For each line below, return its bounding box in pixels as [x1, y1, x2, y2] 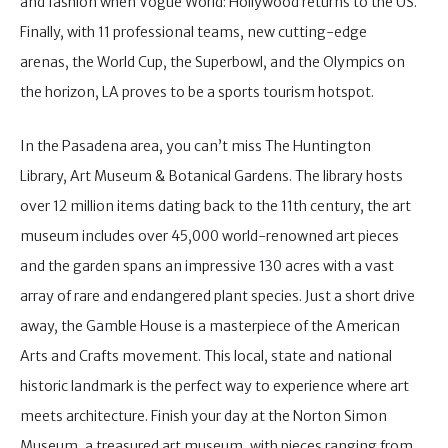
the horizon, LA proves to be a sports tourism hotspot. [20, 82, 377, 101]
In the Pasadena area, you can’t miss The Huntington [20, 137, 371, 156]
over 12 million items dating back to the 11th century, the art [20, 197, 411, 216]
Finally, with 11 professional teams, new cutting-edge [20, 22, 367, 41]
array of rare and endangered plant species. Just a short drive [20, 287, 415, 306]
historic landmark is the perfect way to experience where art [20, 377, 409, 396]
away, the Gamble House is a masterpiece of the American [20, 317, 400, 336]
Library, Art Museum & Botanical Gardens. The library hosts [20, 167, 403, 186]
